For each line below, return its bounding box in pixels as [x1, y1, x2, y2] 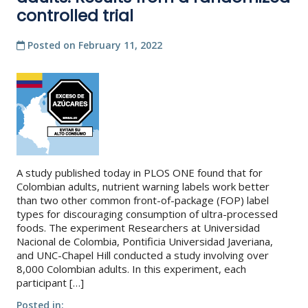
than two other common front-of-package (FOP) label [16, 192, 269, 207]
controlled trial [16, 4, 133, 27]
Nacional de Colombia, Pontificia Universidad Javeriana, [16, 234, 273, 248]
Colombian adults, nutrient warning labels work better [16, 179, 269, 193]
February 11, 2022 [78, 38, 162, 52]
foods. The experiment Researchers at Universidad [16, 220, 260, 234]
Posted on [25, 38, 78, 52]
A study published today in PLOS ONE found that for [16, 165, 263, 179]
